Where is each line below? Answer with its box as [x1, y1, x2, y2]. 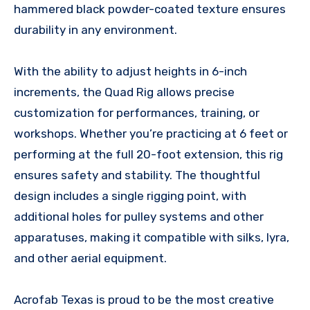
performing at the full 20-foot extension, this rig [14, 147, 283, 162]
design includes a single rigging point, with [14, 189, 246, 203]
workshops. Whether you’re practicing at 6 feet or [14, 127, 288, 141]
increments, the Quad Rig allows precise [14, 85, 235, 100]
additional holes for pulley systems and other [14, 210, 264, 224]
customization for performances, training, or [14, 106, 259, 120]
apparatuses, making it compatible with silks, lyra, [14, 230, 289, 245]
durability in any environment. [14, 23, 177, 37]
